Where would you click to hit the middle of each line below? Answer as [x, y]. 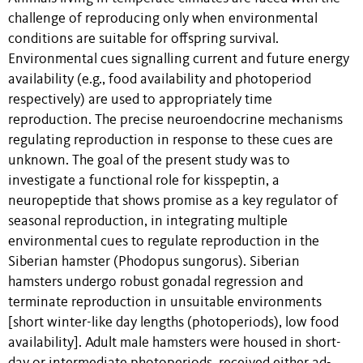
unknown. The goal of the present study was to [149, 160]
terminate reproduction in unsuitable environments [165, 302]
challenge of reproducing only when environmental [163, 19]
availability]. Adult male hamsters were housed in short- [175, 343]
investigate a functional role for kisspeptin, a [144, 181]
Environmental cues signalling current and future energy [179, 59]
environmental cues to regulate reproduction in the [164, 241]
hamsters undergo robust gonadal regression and [156, 282]
